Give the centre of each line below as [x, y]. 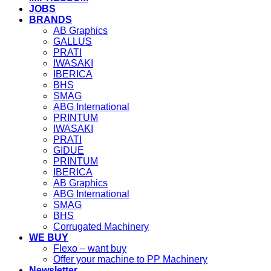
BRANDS [51, 20]
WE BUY [49, 237]
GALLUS [73, 41]
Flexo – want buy [90, 248]
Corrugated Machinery [101, 227]
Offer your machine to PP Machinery [130, 259]
